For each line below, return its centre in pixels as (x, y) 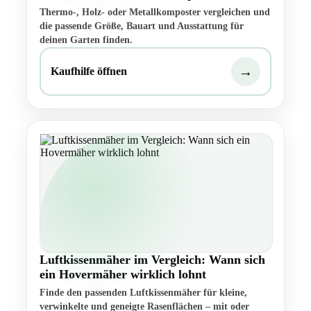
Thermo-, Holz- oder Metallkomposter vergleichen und (155, 12)
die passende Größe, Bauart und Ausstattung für (142, 26)
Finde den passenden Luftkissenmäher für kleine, (143, 293)
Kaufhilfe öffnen (89, 72)
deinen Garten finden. (86, 40)
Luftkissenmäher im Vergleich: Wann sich (152, 260)
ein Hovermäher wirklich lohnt (123, 275)
